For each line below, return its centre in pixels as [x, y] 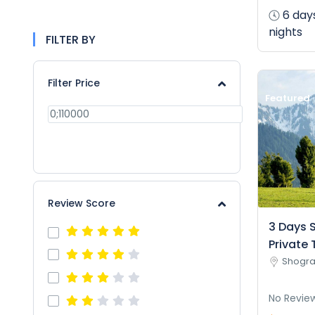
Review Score [82, 203]
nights [285, 32]
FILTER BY [71, 40]
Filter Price [74, 83]
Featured [287, 98]
